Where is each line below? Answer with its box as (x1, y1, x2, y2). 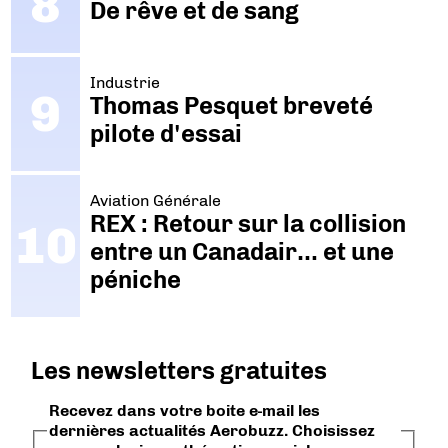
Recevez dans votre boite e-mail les (49, 401, 321, 421)
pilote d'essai (89, 118, 242, 148)
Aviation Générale (89, 191, 221, 211)
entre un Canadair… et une (89, 237, 394, 267)
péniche (89, 265, 181, 295)
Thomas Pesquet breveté (89, 90, 373, 120)
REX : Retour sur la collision (89, 209, 406, 239)
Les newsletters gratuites (31, 356, 328, 386)
